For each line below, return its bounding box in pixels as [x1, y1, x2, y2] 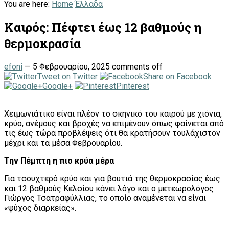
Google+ [42, 81, 73, 91]
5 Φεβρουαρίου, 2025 [33, 61, 110, 72]
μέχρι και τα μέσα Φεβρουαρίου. [4, 138, 122, 148]
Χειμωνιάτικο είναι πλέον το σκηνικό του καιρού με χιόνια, [4, 108, 222, 119]
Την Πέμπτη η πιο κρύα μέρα [4, 155, 114, 166]
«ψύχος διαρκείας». [4, 202, 76, 213]
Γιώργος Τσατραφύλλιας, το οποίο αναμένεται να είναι [4, 193, 206, 203]
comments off [112, 61, 163, 72]
